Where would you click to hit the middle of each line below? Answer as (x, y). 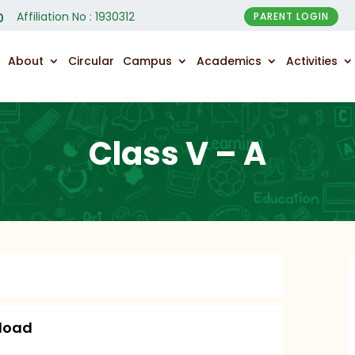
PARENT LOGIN (292, 16)
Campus (148, 61)
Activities (312, 61)
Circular (92, 61)
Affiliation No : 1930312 (75, 17)
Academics (229, 61)
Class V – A (177, 153)
